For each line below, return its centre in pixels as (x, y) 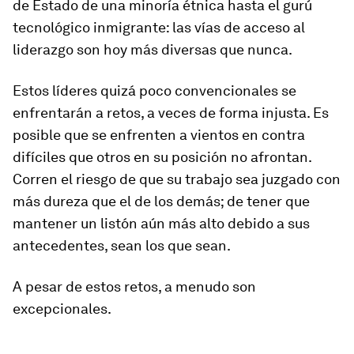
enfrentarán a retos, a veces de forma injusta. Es (171, 113)
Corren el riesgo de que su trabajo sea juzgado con (177, 179)
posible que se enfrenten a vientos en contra (159, 135)
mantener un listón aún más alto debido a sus (161, 223)
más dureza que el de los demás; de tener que (161, 201)
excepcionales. (62, 309)
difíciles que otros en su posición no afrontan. (162, 157)
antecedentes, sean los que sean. (122, 245)
